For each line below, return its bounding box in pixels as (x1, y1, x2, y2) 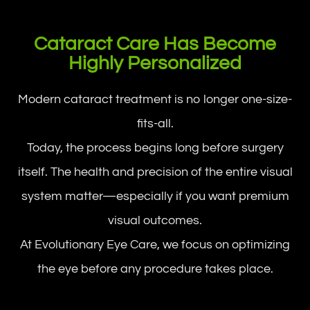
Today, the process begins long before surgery (26, 141, 284, 154)
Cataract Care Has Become (34, 34, 276, 54)
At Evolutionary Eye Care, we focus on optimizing (20, 238, 290, 251)
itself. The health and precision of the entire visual (17, 165, 293, 179)
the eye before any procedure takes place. (37, 262, 273, 275)
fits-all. (136, 117, 174, 130)
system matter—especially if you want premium (21, 190, 289, 203)
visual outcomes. (108, 214, 202, 227)
